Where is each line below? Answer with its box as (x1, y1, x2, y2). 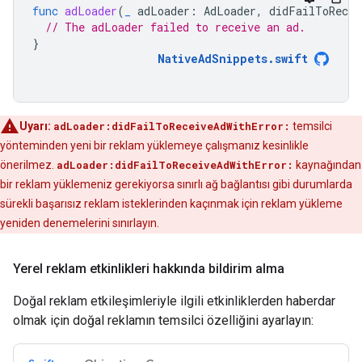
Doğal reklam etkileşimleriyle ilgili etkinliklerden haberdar (13, 293, 335, 309)
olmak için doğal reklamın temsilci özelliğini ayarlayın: (13, 313, 314, 328)
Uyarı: (19, 120, 51, 133)
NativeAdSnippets (158, 51, 267, 66)
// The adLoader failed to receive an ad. (45, 19, 305, 35)
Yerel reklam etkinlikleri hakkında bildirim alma (13, 261, 284, 276)
